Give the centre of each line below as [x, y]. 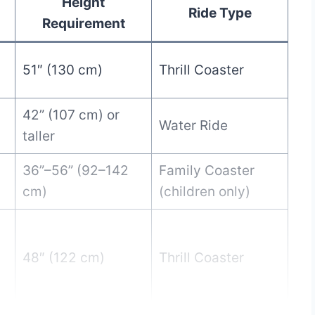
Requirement [83, 23]
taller [38, 136]
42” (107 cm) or [71, 115]
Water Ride [193, 125]
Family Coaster [206, 170]
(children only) [204, 191]
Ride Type [220, 13]
